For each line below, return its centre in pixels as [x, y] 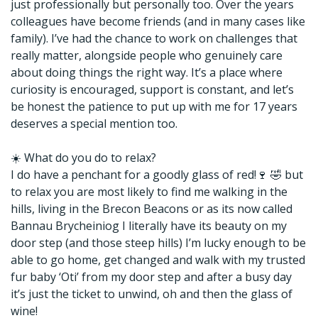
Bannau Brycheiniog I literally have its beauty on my [149, 226]
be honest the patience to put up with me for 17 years [154, 106]
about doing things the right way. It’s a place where [147, 72]
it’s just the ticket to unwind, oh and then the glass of [152, 294]
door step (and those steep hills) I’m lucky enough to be [158, 243]
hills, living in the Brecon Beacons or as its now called [152, 209]
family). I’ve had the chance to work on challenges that [154, 38]
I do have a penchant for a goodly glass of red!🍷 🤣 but [157, 175]
